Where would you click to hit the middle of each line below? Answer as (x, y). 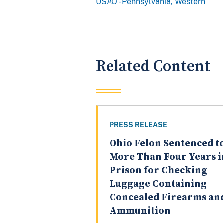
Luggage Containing (158, 184)
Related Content (153, 66)
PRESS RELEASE (138, 125)
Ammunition (140, 211)
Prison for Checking (158, 171)
